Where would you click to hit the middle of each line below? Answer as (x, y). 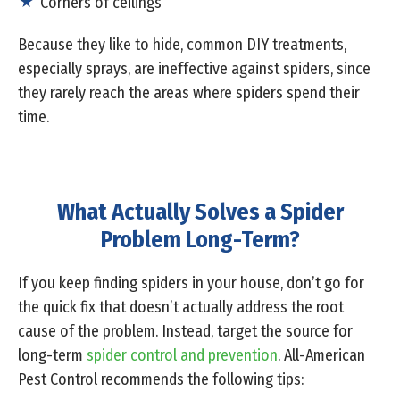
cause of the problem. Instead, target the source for (185, 332)
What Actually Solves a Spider (200, 212)
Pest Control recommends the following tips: (161, 380)
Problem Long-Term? (200, 240)
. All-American (321, 356)
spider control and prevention (182, 356)
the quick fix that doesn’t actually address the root (181, 308)
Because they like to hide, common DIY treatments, (182, 45)
